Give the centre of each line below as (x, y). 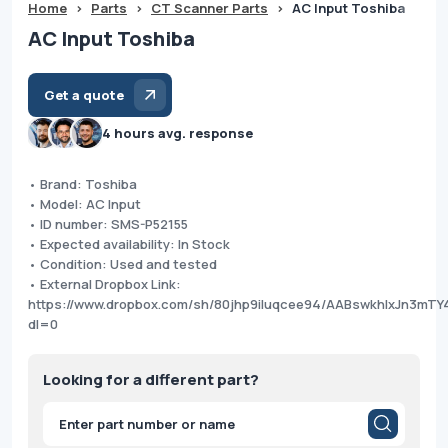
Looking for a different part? (151, 379)
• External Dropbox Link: (104, 283)
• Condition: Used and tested (122, 263)
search (61, 429)
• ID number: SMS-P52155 (108, 223)
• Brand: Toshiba (82, 183)
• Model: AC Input (84, 203)
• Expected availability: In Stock (129, 243)
